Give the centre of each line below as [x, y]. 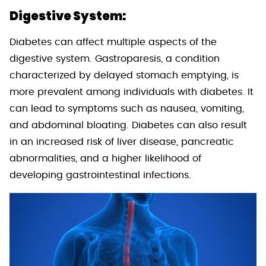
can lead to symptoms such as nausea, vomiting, [127, 108]
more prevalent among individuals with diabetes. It [132, 92]
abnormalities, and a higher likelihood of [105, 158]
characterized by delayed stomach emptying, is [124, 75]
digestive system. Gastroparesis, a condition [115, 58]
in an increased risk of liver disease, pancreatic [122, 142]
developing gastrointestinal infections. [100, 175]
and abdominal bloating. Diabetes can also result [128, 125]
